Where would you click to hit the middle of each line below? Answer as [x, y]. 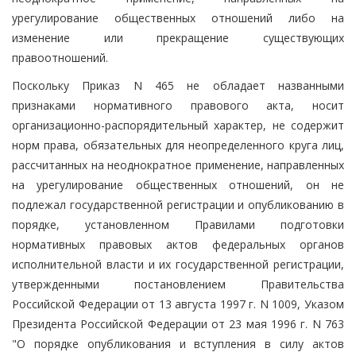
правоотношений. [60, 57]
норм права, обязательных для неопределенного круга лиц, [178, 145]
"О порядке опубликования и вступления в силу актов [178, 343]
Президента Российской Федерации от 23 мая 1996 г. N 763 [178, 323]
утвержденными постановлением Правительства [178, 284]
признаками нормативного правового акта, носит [178, 105]
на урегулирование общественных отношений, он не [178, 184]
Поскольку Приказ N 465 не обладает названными [178, 85]
